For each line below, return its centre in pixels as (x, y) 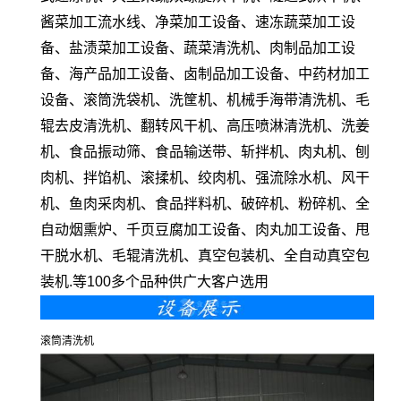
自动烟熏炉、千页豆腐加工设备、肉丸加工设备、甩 (205, 229)
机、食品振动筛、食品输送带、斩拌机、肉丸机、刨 (205, 151)
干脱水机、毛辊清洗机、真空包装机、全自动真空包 (205, 255)
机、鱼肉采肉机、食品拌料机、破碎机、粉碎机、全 (205, 203)
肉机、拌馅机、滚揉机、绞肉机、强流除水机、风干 (205, 177)
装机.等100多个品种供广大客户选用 (154, 281)
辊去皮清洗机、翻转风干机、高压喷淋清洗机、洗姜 (205, 125)
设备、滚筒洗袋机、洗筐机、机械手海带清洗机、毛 (205, 99)
